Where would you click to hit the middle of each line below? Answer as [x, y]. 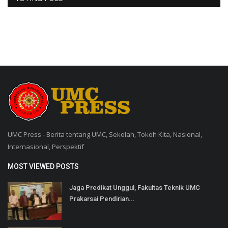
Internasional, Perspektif [46, 146]
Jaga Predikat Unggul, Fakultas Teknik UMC [135, 187]
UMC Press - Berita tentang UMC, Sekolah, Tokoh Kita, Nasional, [105, 134]
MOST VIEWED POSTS [43, 166]
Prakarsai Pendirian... [102, 198]
